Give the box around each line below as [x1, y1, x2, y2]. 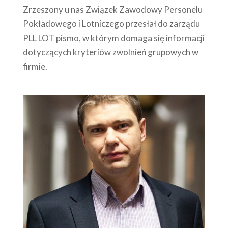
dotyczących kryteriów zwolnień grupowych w [22, 47, 198, 58]
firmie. [22, 61, 47, 72]
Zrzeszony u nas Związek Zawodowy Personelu [22, 4, 203, 15]
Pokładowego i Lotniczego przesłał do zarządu [22, 18, 200, 30]
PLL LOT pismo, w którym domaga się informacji [22, 33, 205, 44]
